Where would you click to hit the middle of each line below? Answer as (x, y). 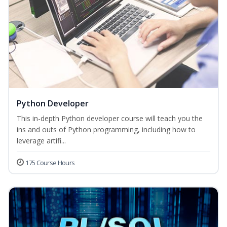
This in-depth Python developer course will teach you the (110, 119)
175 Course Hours (50, 163)
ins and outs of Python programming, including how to (106, 130)
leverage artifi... (41, 141)
